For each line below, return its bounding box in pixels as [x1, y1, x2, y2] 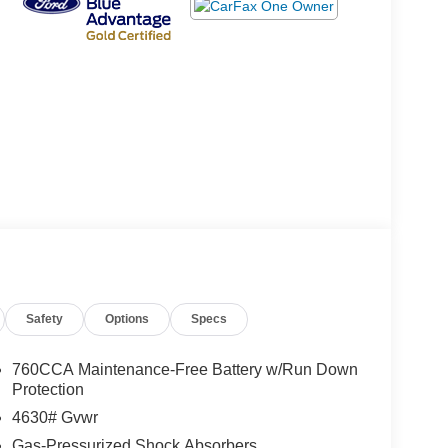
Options [105, 312, 150, 327]
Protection [11, 381, 84, 399]
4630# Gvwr [11, 409, 98, 427]
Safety [26, 312, 64, 327]
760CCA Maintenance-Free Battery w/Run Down [11, 361, 358, 379]
